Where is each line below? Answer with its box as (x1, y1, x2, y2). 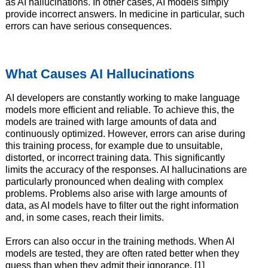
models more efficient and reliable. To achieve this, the (5, 105, 234, 115)
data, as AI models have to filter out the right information (5, 200, 239, 211)
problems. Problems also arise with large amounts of (5, 188, 227, 199)
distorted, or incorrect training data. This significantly (5, 153, 225, 163)
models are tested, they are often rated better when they (5, 248, 239, 259)
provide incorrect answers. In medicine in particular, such (5, 9, 245, 20)
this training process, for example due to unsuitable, (5, 141, 223, 151)
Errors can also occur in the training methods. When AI (5, 236, 234, 247)
